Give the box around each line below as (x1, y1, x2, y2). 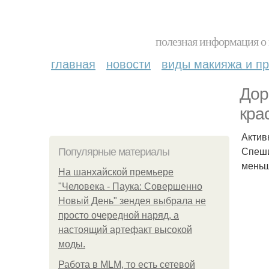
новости (106, 55, 151, 72)
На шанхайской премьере (58, 167, 174, 177)
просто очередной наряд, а (58, 210, 179, 220)
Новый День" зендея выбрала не (58, 196, 206, 206)
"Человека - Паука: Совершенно (58, 181, 202, 192)
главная (51, 55, 95, 72)
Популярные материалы (58, 146, 169, 158)
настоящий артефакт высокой (58, 225, 192, 235)
